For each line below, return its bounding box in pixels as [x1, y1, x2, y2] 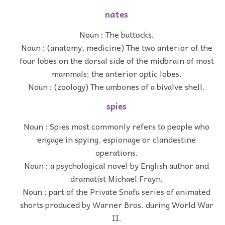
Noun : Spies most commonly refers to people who [24, 119, 209, 133]
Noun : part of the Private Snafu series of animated [23, 184, 210, 198]
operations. [95, 145, 138, 159]
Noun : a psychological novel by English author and [24, 158, 209, 172]
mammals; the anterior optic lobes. [51, 67, 182, 80]
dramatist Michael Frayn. [70, 171, 163, 185]
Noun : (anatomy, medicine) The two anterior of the [21, 41, 212, 54]
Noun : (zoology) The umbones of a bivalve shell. [28, 80, 205, 93]
